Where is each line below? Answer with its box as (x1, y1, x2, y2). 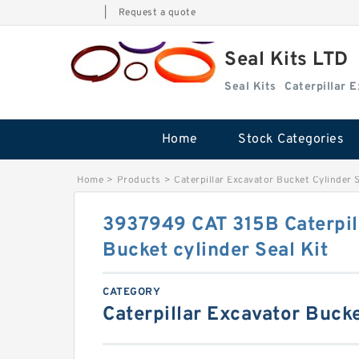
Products (116, 174, 161, 187)
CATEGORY (103, 286, 160, 299)
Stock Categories (238, 131, 344, 147)
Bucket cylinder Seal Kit (103, 239, 328, 263)
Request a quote (118, 6, 196, 19)
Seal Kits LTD (224, 48, 349, 72)
